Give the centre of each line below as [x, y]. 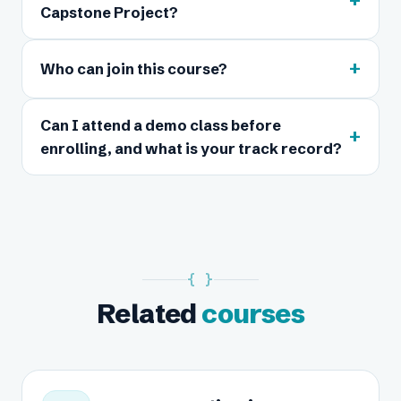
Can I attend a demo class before [161, 125]
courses [253, 314]
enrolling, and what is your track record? [191, 149]
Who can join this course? [134, 69]
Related [149, 314]
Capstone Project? [109, 13]
